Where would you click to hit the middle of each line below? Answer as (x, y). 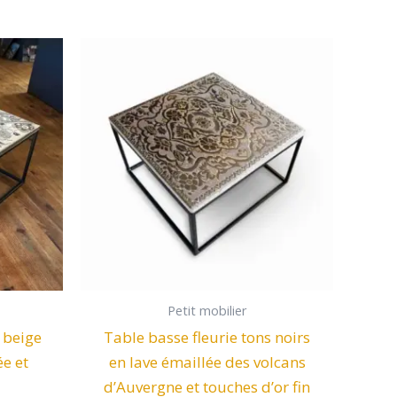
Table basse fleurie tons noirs (207, 337)
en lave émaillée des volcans (207, 362)
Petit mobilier (207, 310)
